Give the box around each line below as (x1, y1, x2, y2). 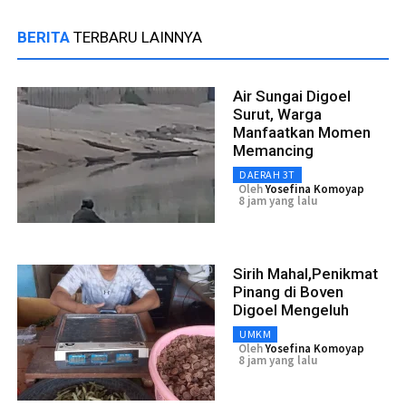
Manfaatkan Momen (233, 123, 371, 142)
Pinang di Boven (233, 283, 343, 302)
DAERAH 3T (239, 168, 295, 182)
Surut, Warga (233, 105, 322, 124)
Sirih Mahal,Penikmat (233, 265, 378, 284)
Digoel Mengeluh (233, 301, 349, 320)
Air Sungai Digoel (233, 87, 351, 106)
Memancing (233, 141, 314, 160)
